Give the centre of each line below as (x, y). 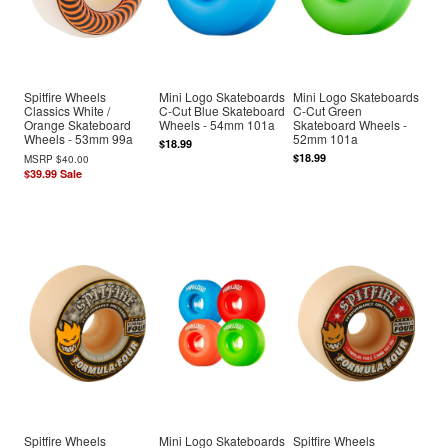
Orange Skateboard (78, 124)
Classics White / (67, 110)
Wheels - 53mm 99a (79, 138)
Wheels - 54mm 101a (216, 124)
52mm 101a (326, 138)
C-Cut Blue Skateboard (221, 110)
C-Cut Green (328, 110)
